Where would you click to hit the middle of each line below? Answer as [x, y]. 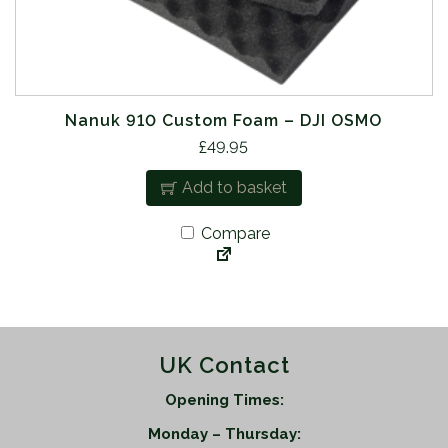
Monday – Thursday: [224, 434]
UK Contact [224, 365]
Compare [234, 233]
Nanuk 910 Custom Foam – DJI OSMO [224, 120]
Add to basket [234, 187]
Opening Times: [224, 400]
